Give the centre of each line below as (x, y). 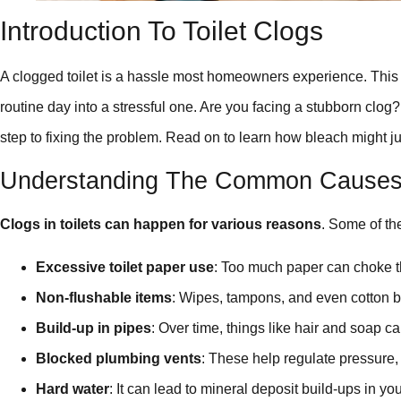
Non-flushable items (104, 298)
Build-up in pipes (94, 328)
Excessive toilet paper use (125, 268)
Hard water (73, 389)
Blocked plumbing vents (119, 359)
